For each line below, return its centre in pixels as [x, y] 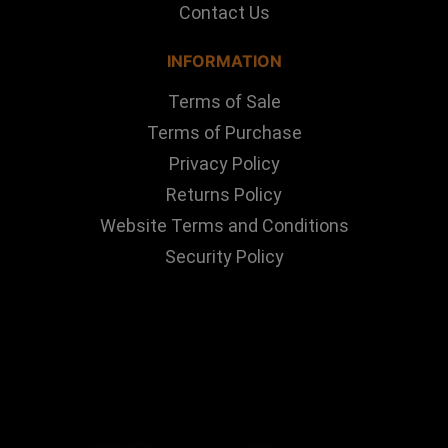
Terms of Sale [224, 101]
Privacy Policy [224, 163]
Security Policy [224, 256]
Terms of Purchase [224, 132]
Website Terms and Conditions [224, 225]
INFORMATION [224, 60]
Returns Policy [224, 194]
